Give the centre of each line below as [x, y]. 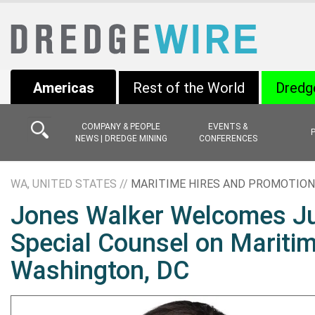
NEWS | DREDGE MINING [121, 138]
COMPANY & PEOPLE [121, 126]
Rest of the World [189, 88]
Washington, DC [100, 271]
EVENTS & [228, 126]
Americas [63, 88]
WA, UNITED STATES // [71, 184]
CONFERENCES [228, 138]
